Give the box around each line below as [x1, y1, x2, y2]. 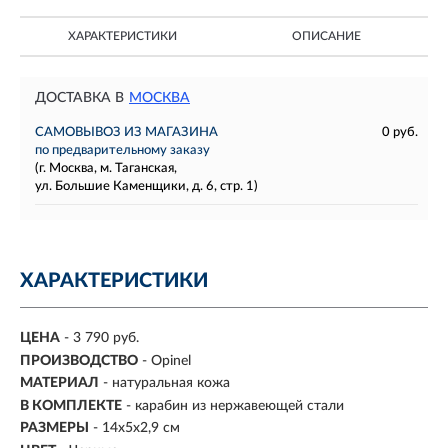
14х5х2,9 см [102, 421, 180, 436]
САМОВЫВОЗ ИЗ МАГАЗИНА [35, 126, 218, 139]
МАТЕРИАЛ [20, 376, 99, 391]
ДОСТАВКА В [35, 91, 124, 105]
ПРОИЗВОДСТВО [20, 353, 138, 368]
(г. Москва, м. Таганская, [35, 162, 177, 175]
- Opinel [142, 353, 191, 368]
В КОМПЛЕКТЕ [20, 398, 122, 413]
